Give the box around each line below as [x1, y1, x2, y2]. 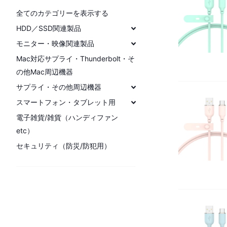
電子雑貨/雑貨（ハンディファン [16, 112, 118, 122]
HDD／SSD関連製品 [16, 23, 81, 32]
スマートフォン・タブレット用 [16, 97, 116, 106]
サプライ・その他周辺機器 [16, 82, 101, 91]
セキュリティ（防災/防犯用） [16, 141, 111, 150]
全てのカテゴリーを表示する [16, 8, 108, 17]
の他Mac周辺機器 [16, 67, 73, 76]
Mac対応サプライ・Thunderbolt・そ [16, 54, 135, 63]
